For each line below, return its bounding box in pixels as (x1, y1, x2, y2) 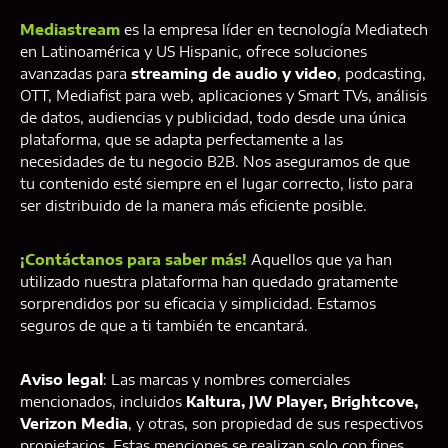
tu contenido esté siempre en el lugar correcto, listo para (20, 175, 413, 193)
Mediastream (20, 21, 124, 39)
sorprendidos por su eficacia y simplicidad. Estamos (20, 295, 376, 313)
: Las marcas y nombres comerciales (103, 371, 350, 389)
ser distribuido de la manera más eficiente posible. (20, 197, 367, 215)
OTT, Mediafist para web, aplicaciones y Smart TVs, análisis (20, 87, 427, 105)
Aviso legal (20, 371, 103, 389)
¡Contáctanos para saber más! (20, 251, 247, 269)
